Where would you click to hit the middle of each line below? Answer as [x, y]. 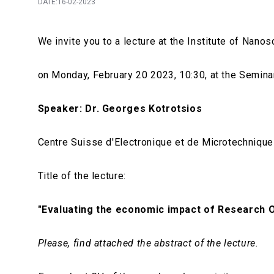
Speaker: [61, 109]
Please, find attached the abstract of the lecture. [148, 243]
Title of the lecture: [85, 176]
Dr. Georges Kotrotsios [144, 109]
